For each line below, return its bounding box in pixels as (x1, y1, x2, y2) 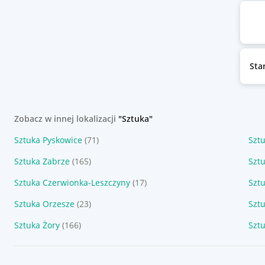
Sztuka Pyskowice (14, 134, 82, 146)
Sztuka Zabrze (14, 156, 70, 167)
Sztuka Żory (14, 219, 60, 231)
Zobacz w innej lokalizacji (14, 113, 118, 124)
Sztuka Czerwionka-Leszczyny (14, 177, 130, 188)
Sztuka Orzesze (14, 198, 75, 209)
